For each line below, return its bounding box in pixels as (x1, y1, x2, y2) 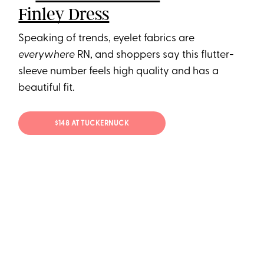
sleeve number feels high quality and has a (18, 65, 219, 77)
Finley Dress (18, 3, 110, 25)
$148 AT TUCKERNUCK (55, 120, 130, 128)
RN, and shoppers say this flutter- (75, 49, 235, 61)
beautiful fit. (18, 82, 75, 94)
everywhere (18, 49, 75, 61)
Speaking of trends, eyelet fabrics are (18, 32, 195, 44)
